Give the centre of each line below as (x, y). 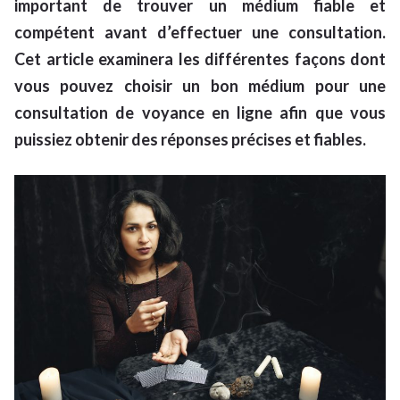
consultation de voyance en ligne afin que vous (200, 113)
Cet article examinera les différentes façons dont (200, 59)
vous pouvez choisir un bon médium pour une (200, 86)
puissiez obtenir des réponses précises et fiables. (190, 140)
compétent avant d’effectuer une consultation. (200, 33)
